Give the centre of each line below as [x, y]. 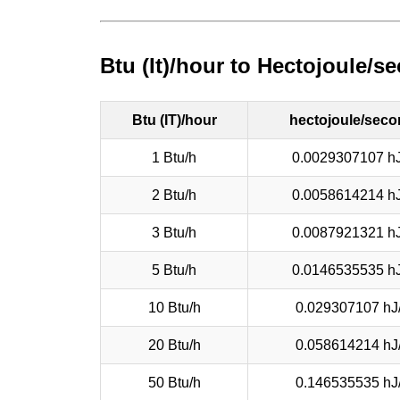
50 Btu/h [174, 382]
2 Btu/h [174, 195]
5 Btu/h [174, 270]
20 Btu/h [174, 345]
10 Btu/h [174, 307]
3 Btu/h [174, 232]
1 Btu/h [174, 157]
